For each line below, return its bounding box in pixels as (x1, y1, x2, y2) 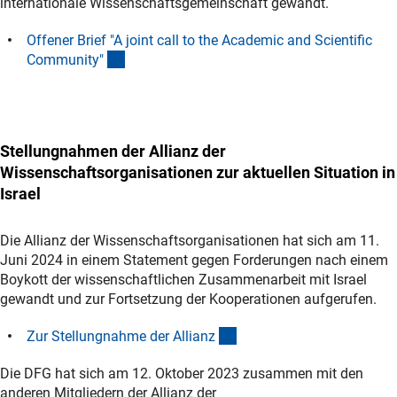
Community (27, 51, 99, 68)
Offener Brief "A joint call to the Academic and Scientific (27, 31, 372, 49)
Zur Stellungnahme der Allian (27, 327, 208, 345)
